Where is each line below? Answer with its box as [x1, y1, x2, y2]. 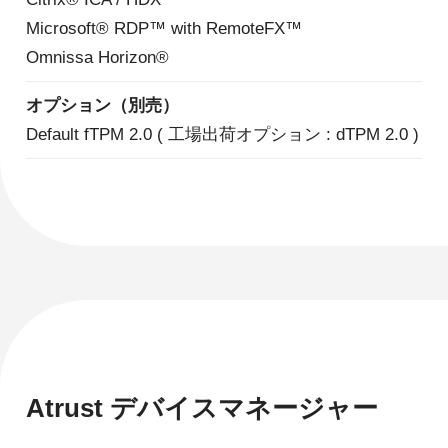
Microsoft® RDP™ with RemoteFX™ [25, 18, 302, 39]
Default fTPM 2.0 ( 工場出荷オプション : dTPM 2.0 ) [25, 124, 419, 145]
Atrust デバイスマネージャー [25, 393, 378, 424]
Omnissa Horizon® [25, 47, 169, 68]
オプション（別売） [25, 95, 179, 116]
